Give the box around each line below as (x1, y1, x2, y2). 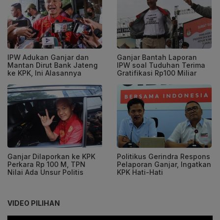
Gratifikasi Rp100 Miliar (117, 68, 196, 77)
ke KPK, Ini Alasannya (7, 68, 82, 77)
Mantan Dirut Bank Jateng (7, 60, 98, 69)
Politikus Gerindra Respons (117, 152, 210, 161)
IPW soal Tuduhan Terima (117, 60, 205, 69)
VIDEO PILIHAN (7, 198, 60, 207)
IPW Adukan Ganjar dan (7, 53, 89, 61)
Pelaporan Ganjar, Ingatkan (117, 160, 211, 168)
